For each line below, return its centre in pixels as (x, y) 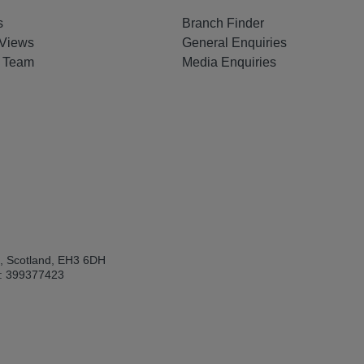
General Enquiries (234, 43)
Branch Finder (223, 24)
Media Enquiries (229, 63)
